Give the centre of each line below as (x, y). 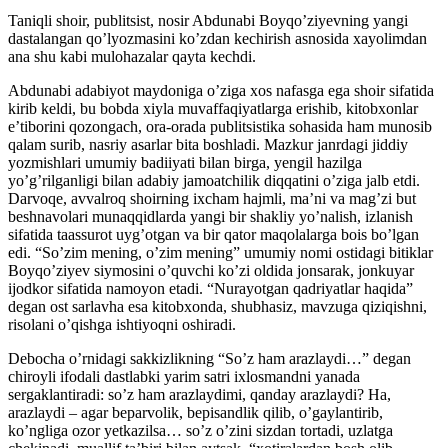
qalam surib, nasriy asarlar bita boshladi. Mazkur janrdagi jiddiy (208, 144)
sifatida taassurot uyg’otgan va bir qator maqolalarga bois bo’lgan (213, 234)
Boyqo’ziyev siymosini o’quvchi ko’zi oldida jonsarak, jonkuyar (211, 270)
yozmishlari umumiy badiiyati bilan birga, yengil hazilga (185, 162)
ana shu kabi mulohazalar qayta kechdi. (132, 56)
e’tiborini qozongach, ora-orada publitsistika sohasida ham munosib (220, 126)
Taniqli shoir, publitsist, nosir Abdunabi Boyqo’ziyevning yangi (208, 20)
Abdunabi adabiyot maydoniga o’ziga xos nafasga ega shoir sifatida (221, 90)
